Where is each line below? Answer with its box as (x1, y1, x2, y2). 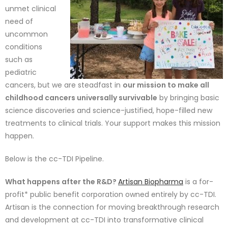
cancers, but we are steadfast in (5, 80, 123, 90)
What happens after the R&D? (5, 177, 118, 187)
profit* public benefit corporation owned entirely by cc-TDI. (5, 189, 216, 199)
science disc (5, 105, 49, 116)
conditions (5, 42, 42, 52)
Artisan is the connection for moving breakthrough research (5, 202, 219, 212)
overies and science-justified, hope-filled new (49, 105, 212, 116)
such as (5, 54, 33, 65)
